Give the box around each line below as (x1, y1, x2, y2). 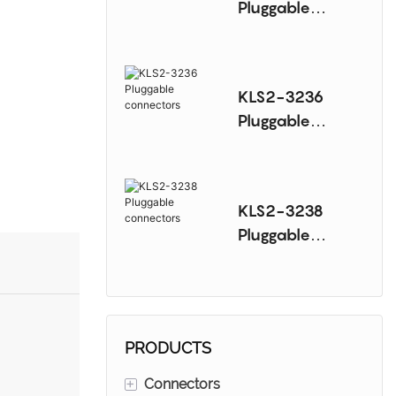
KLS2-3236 (237, 88, 324, 107)
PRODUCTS (124, 338, 211, 357)
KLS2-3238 (237, 201, 324, 220)
